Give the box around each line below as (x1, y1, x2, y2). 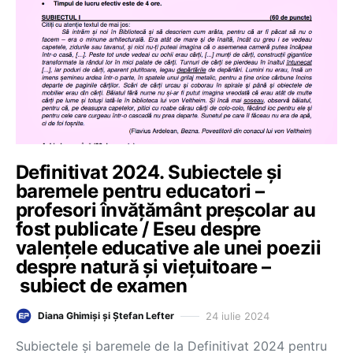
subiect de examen (16, 274, 188, 297)
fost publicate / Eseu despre (16, 217, 261, 240)
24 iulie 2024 (206, 309, 269, 322)
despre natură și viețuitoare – (16, 255, 271, 278)
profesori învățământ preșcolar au (16, 199, 316, 221)
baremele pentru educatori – (16, 180, 265, 203)
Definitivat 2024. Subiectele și (16, 161, 282, 184)
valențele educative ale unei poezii (16, 236, 321, 259)
